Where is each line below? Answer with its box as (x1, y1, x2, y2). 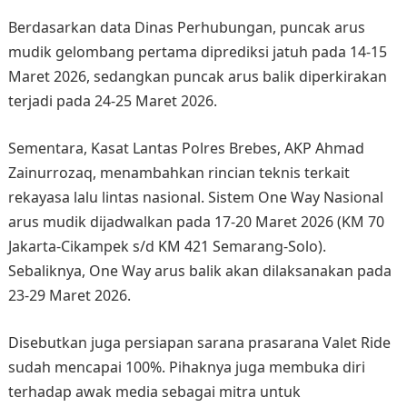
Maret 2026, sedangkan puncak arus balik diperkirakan (7, 66, 387, 87)
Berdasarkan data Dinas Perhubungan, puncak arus (7, 17, 365, 38)
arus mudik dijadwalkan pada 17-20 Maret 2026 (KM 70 (7, 212, 384, 233)
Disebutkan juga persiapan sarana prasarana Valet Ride (7, 333, 391, 353)
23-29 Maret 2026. (7, 285, 131, 306)
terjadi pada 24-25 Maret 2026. (7, 91, 217, 112)
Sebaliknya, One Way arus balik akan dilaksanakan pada (7, 261, 392, 282)
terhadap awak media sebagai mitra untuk (7, 382, 301, 402)
